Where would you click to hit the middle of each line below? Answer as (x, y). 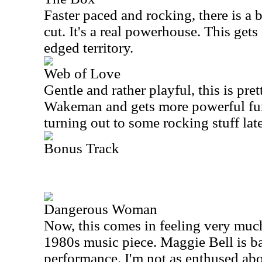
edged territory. (89, 48)
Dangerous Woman (101, 209)
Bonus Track (82, 148)
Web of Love (82, 73)
